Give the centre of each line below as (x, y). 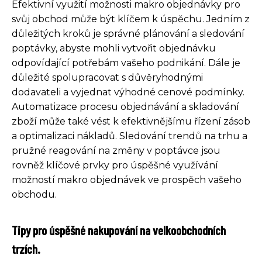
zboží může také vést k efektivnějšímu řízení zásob (131, 121)
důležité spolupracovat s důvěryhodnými (107, 77)
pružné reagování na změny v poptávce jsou (116, 150)
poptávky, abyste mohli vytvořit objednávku (114, 48)
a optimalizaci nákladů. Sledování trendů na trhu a (130, 136)
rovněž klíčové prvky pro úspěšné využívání (115, 165)
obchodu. (34, 194)
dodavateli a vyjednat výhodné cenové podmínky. (128, 92)
